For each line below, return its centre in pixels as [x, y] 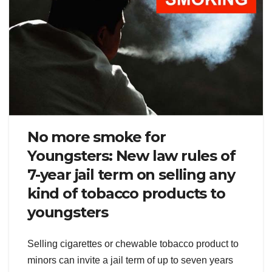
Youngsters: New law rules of [131, 156]
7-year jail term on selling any [131, 175]
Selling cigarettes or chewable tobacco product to [133, 243]
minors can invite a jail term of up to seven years [130, 260]
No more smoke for [97, 137]
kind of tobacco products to [126, 194]
